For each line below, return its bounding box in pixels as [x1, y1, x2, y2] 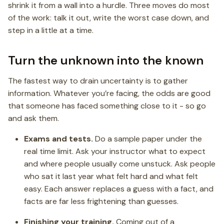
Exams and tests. [24, 133, 93, 144]
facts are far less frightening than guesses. [24, 196, 178, 206]
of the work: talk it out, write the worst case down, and [8, 12, 209, 23]
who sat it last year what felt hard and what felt [24, 171, 198, 181]
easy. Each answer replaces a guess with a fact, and [24, 183, 213, 194]
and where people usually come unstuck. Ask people [24, 158, 215, 169]
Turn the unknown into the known [8, 52, 203, 68]
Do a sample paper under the [93, 133, 202, 144]
